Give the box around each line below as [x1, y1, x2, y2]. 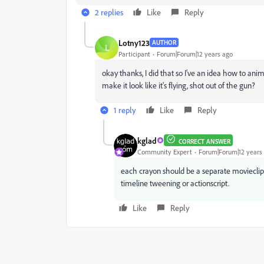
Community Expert [137, 147, 192, 156]
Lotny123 [118, 37, 150, 48]
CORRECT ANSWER [179, 137, 230, 146]
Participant [118, 49, 150, 58]
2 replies [95, 7, 123, 18]
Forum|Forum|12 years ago [157, 49, 233, 58]
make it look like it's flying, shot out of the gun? [102, 80, 255, 91]
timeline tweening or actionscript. [121, 178, 229, 189]
